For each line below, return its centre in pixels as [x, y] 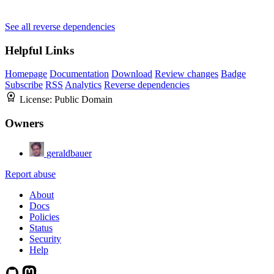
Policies [44, 217]
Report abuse [30, 174]
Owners [24, 124]
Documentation [79, 74]
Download [132, 74]
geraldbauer [69, 153]
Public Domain [83, 100]
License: [37, 100]
